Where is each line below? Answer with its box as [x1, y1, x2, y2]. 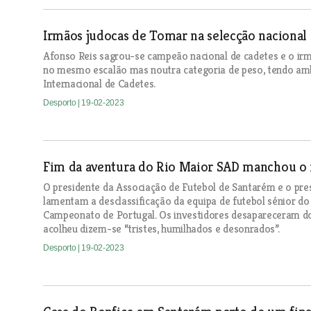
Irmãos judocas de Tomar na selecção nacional [43, 27, 307, 45]
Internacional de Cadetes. [43, 76, 155, 92]
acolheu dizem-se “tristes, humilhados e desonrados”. [43, 221, 280, 237]
